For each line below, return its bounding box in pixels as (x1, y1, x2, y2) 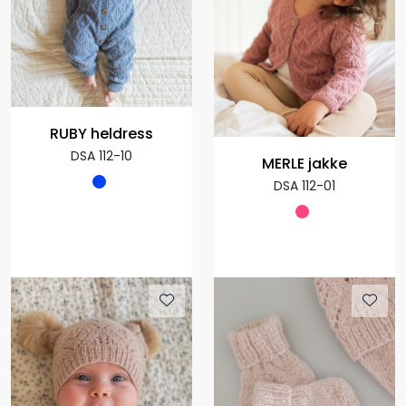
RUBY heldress (50, 123, 153, 145)
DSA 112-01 (274, 177, 335, 196)
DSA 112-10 (71, 147, 132, 166)
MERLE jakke (262, 153, 347, 175)
